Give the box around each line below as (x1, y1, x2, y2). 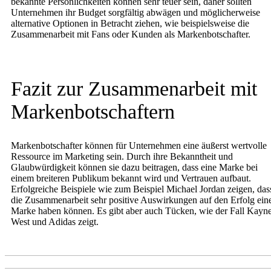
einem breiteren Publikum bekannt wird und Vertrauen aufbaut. (11, 173, 251, 184)
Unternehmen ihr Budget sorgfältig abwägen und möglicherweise (11, 7, 260, 18)
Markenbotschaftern (11, 100, 175, 123)
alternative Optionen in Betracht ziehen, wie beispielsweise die (11, 18, 249, 28)
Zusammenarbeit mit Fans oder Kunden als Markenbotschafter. (11, 28, 250, 39)
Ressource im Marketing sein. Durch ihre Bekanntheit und (11, 151, 233, 162)
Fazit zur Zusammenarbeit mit (11, 77, 257, 100)
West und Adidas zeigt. (11, 217, 99, 227)
